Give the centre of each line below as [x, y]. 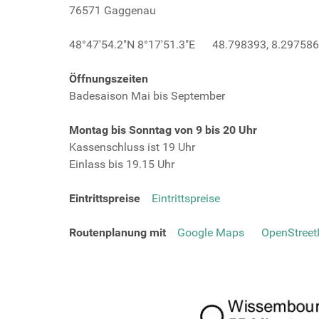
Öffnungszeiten [109, 79]
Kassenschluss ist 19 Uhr [132, 147]
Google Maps [211, 232]
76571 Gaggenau [113, 10]
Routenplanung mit [123, 232]
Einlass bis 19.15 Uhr [122, 164]
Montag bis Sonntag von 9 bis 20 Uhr [163, 130]
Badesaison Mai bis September [147, 96]
